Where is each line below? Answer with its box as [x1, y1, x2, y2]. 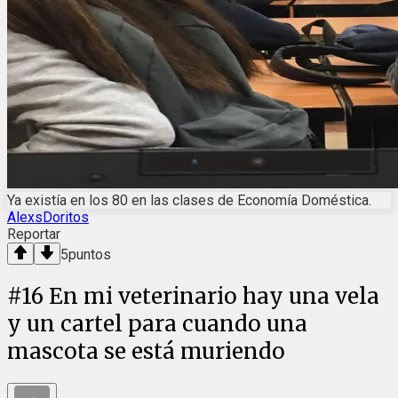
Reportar [7, 226, 60, 243]
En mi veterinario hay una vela [49, 282, 379, 310]
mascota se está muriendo [7, 337, 285, 365]
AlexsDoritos [7, 209, 89, 226]
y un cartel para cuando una [7, 309, 307, 338]
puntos [68, 246, 111, 263]
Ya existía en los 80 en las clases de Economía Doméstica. [7, 192, 371, 209]
